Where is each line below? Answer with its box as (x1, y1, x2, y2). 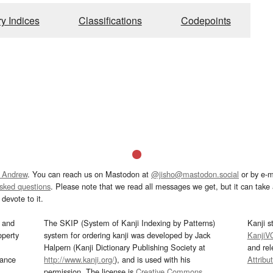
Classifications (78, 13, 142, 28)
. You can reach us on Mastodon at (27, 168, 151, 180)
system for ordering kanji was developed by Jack (44, 229, 211, 241)
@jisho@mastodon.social (151, 168, 239, 180)
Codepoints (180, 13, 231, 28)
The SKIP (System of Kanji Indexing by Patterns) (44, 217, 216, 229)
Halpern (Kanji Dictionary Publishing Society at (44, 241, 206, 253)
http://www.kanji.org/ (44, 253, 115, 266)
